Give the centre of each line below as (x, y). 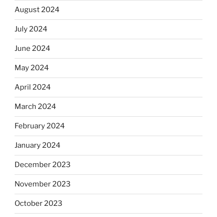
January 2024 (38, 146)
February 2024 (40, 126)
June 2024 (32, 49)
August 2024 (37, 10)
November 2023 (43, 184)
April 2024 (33, 87)
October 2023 (39, 204)
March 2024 (35, 107)
